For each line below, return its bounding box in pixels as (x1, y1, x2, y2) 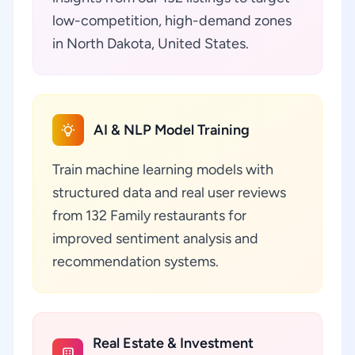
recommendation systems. (52, 253, 219, 270)
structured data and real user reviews (52, 184, 286, 201)
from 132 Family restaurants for (52, 207, 246, 224)
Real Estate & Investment (93, 334, 254, 352)
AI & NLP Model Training (94, 121, 250, 139)
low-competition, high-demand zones (52, 12, 292, 29)
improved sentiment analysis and (52, 230, 258, 247)
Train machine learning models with (52, 161, 273, 178)
